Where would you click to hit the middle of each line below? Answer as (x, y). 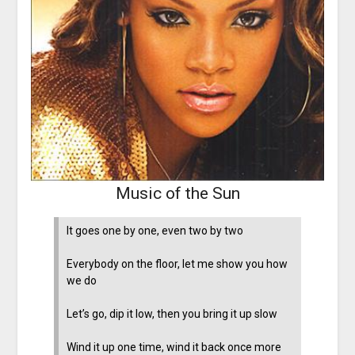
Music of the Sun (177, 194)
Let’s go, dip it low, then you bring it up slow (172, 314)
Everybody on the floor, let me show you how (177, 264)
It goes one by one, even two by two (155, 231)
